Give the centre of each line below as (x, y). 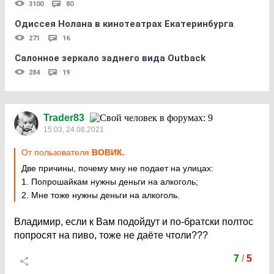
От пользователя (57, 152)
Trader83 (64, 118)
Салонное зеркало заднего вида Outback (110, 58)
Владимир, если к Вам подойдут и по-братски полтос (134, 222)
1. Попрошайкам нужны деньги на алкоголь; (110, 182)
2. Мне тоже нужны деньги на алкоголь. (101, 195)
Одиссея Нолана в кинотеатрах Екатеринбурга (124, 24)
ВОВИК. (108, 152)
